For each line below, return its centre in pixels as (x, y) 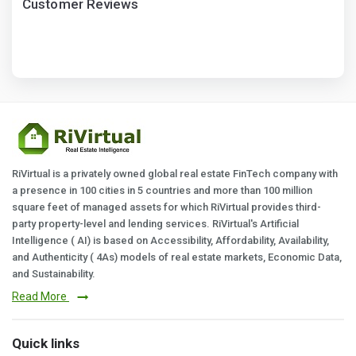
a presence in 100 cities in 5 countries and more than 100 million (162, 190)
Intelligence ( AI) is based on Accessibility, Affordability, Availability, (170, 240)
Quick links (46, 343)
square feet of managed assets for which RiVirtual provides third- (166, 207)
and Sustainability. (54, 273)
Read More (41, 296)
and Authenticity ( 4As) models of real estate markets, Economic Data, (177, 257)
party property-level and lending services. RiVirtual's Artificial (155, 223)
